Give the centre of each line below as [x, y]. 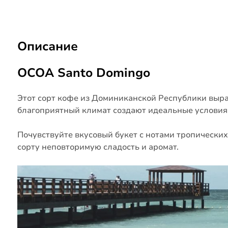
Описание [47, 46]
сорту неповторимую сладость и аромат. [98, 147]
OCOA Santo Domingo [83, 73]
